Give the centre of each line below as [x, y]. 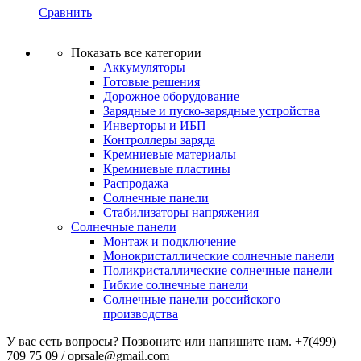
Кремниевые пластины [167, 168]
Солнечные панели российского [192, 299]
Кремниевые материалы [170, 154]
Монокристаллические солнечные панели [219, 255]
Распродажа [136, 183]
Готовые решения [151, 81]
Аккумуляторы [144, 67]
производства [141, 313]
